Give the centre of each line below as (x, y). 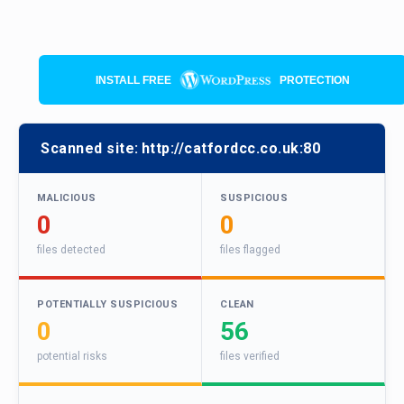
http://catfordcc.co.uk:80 (230, 149)
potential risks (72, 357)
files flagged (250, 250)
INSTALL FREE (133, 80)
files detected (71, 250)
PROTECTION (315, 80)
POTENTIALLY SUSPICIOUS (107, 305)
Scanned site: (90, 149)
